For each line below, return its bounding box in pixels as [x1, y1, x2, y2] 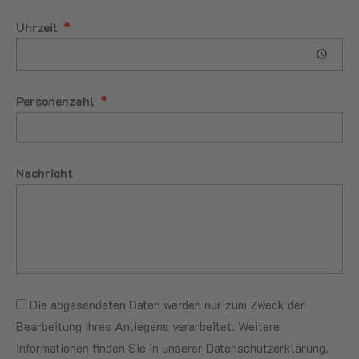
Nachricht [16, 164, 73, 181]
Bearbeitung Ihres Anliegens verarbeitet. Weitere [16, 317, 280, 334]
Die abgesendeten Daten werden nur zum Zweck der [30, 296, 305, 313]
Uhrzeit [16, 18, 61, 35]
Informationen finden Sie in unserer [16, 339, 206, 356]
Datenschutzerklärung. [206, 339, 329, 356]
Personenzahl [16, 92, 98, 109]
